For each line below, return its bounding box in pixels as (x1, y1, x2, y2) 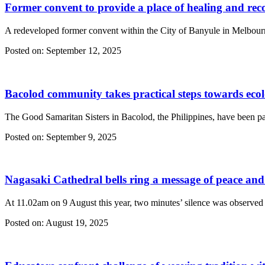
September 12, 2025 (44, 46, 121, 56)
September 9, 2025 (44, 131, 117, 142)
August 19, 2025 (44, 218, 108, 228)
